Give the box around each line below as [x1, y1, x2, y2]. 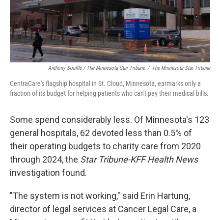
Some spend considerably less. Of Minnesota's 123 [10, 114, 209, 125]
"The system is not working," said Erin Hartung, [10, 191, 190, 201]
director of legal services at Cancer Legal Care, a [10, 204, 196, 214]
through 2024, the [10, 154, 80, 165]
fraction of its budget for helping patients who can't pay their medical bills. [10, 89, 209, 97]
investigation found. [10, 167, 87, 178]
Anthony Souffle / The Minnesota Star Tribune [48, 65, 145, 71]
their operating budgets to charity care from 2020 [10, 141, 201, 151]
